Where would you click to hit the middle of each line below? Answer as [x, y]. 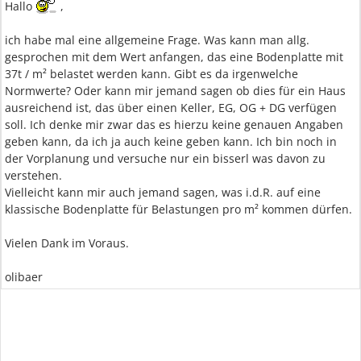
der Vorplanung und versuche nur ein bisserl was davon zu [165, 158]
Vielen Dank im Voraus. [67, 243]
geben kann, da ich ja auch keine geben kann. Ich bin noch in [171, 141]
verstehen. [33, 175]
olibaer [24, 277]
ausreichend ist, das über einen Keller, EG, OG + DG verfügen [171, 108]
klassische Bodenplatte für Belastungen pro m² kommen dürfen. [178, 209]
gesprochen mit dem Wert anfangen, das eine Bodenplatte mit [174, 57]
